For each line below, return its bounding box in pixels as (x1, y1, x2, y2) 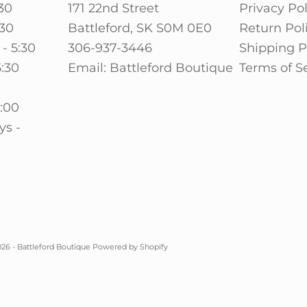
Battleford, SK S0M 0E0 (68, 20, 212, 36)
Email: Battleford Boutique (68, 60, 234, 75)
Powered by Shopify (93, 242, 168, 252)
